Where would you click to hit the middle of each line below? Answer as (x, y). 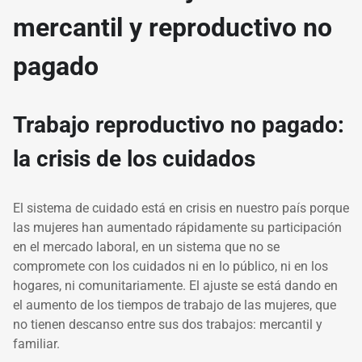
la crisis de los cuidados (137, 159)
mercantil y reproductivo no (173, 28)
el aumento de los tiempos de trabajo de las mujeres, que (175, 305)
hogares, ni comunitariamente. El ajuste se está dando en (175, 286)
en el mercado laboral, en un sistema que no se (146, 247)
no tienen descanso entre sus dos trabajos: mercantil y (168, 325)
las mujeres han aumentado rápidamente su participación (177, 228)
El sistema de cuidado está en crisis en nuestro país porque (181, 208)
